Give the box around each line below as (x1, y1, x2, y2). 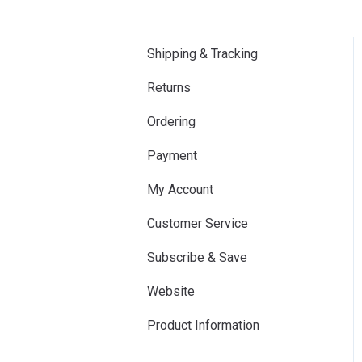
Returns (147, 79, 191, 95)
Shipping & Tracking (147, 45, 258, 61)
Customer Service (147, 215, 248, 231)
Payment (147, 147, 197, 163)
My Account (147, 181, 213, 197)
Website (147, 283, 195, 299)
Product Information (147, 317, 259, 333)
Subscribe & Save (147, 249, 247, 265)
